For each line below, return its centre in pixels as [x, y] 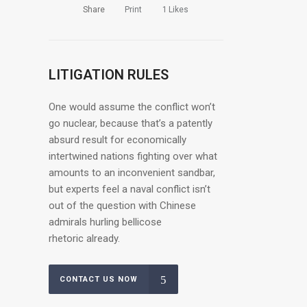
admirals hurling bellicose [105, 222]
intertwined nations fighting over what [133, 156]
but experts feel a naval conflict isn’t [130, 189]
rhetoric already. [84, 238]
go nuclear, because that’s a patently [131, 123]
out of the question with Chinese [122, 206]
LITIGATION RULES [109, 75]
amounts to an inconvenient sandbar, [132, 173]
